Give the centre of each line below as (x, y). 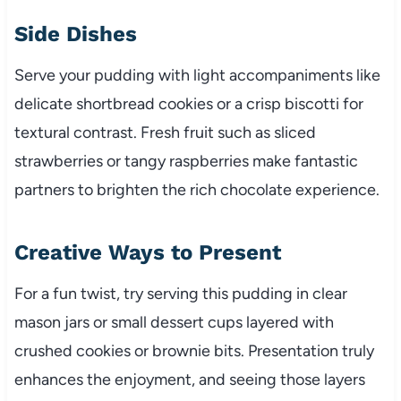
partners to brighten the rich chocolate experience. (196, 189)
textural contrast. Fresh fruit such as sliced (165, 132)
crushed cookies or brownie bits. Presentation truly (194, 350)
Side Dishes (75, 34)
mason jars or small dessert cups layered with (174, 322)
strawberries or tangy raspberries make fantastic (186, 161)
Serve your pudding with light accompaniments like (197, 75)
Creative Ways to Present (147, 252)
